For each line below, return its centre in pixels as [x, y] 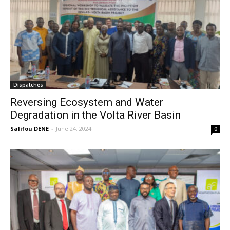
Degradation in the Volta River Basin [95, 115]
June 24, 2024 [74, 129]
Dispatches [28, 85]
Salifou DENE [30, 129]
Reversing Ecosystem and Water [87, 102]
